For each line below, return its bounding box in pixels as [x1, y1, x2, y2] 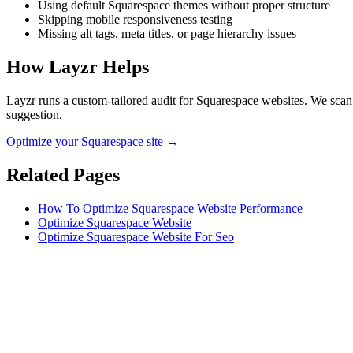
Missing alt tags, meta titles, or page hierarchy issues [38, 27, 296, 41]
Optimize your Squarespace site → [6, 134, 179, 148]
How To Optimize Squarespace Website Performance [38, 201, 303, 215]
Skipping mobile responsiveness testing [38, 13, 232, 27]
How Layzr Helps [6, 57, 149, 78]
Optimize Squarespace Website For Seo [38, 229, 234, 243]
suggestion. [6, 107, 62, 121]
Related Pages [6, 164, 120, 185]
